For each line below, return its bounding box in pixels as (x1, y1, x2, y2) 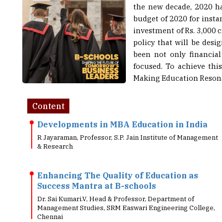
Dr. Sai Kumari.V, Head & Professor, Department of (37, 180, 194, 188)
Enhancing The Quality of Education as (37, 156, 198, 166)
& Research (37, 127, 73, 136)
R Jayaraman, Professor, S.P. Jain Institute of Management (37, 118, 218, 127)
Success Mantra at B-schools (37, 166, 156, 176)
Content (32, 86, 64, 96)
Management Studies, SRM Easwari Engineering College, (37, 189, 215, 197)
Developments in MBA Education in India (37, 105, 208, 114)
